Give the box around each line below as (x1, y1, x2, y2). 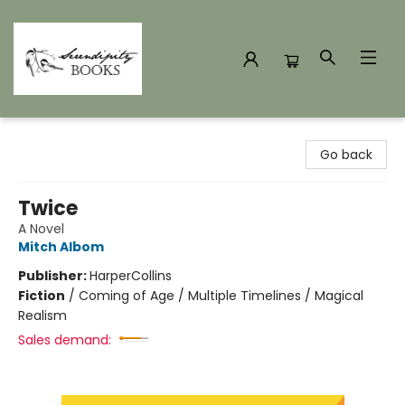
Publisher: (18, 267, 89, 285)
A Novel (18, 220, 64, 238)
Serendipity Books (14, 126, 124, 144)
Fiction (18, 287, 65, 305)
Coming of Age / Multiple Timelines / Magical (79, 287, 363, 305)
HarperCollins (89, 267, 172, 285)
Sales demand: (18, 331, 111, 349)
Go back (320, 146, 372, 164)
